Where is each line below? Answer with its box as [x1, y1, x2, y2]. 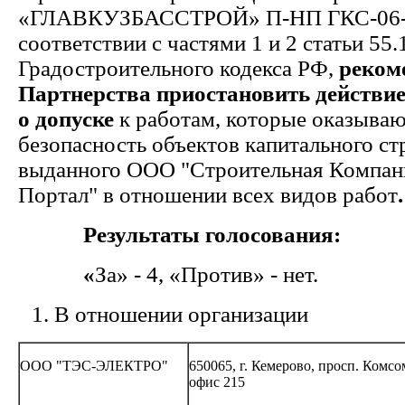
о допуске [18, 107, 119, 131]
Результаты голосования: [18, 222, 341, 247]
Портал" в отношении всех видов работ [18, 183, 398, 207]
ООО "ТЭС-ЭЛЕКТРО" [20, 358, 168, 373]
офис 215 [189, 374, 245, 390]
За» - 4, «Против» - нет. [95, 262, 329, 287]
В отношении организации [54, 302, 308, 326]
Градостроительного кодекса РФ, [18, 56, 339, 80]
